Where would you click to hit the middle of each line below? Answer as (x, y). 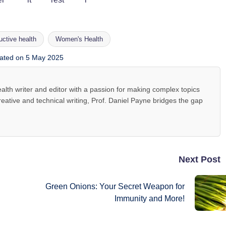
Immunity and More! (150, 199)
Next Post (199, 159)
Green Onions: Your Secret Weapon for (115, 187)
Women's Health (79, 39)
